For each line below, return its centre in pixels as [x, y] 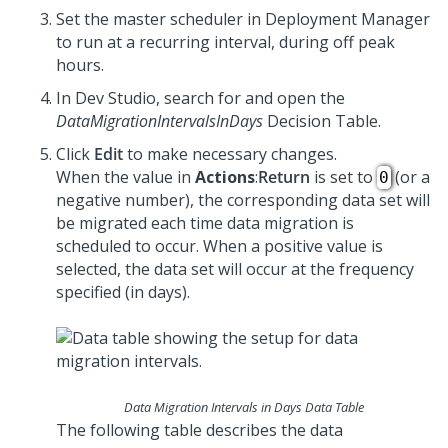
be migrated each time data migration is [205, 223]
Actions [225, 177]
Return [284, 177]
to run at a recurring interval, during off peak [225, 42]
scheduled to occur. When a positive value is [219, 246]
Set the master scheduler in [160, 19]
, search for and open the [250, 98]
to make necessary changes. [230, 154]
